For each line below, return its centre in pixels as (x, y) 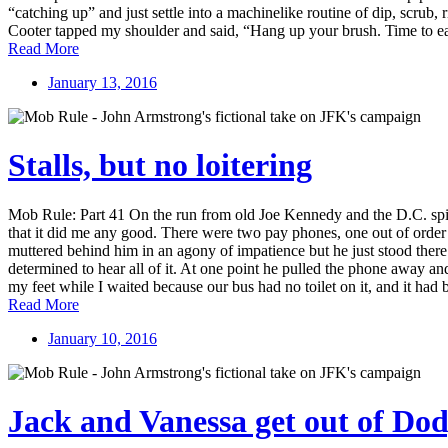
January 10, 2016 (102, 338)
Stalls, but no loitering (160, 165)
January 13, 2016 (102, 82)
